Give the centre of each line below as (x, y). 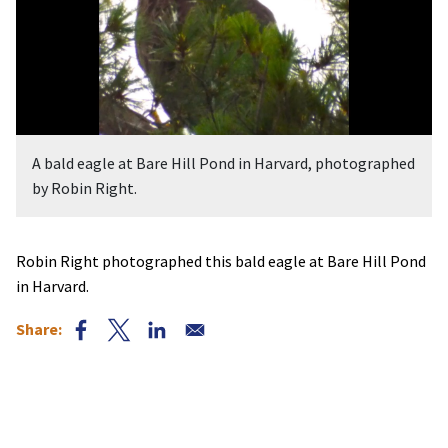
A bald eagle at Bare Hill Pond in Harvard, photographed (223, 162)
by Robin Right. (84, 187)
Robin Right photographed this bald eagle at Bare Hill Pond (221, 260)
